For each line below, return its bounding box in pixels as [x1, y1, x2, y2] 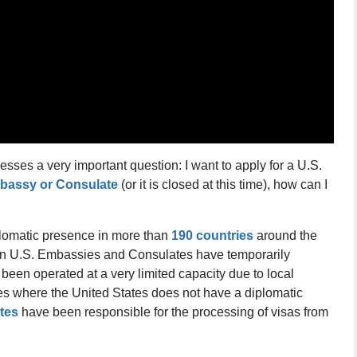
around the [253, 229, 317, 243]
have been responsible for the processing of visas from [18, 305, 328, 320]
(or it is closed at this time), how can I [118, 178, 328, 192]
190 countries [171, 229, 253, 243]
